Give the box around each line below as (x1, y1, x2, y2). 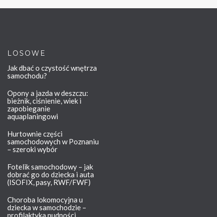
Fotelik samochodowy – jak (7, 162, 93, 171)
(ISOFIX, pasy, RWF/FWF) (7, 178, 91, 187)
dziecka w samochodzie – (7, 203, 86, 212)
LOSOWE (7, 49, 46, 58)
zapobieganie (7, 104, 50, 113)
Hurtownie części (7, 129, 62, 139)
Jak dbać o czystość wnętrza (7, 63, 97, 73)
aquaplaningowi (7, 112, 58, 121)
